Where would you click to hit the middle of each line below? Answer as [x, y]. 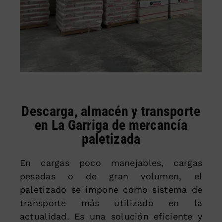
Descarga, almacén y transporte [111, 111]
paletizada [111, 139]
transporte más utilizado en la [111, 203]
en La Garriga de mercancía [111, 125]
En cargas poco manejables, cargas [111, 163]
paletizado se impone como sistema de [111, 189]
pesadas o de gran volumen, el [111, 176]
